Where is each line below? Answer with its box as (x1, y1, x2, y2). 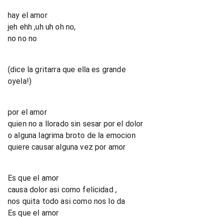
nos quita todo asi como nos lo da (8, 196, 125, 206)
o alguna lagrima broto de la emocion (8, 130, 136, 140)
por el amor (8, 107, 47, 117)
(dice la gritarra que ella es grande (8, 64, 126, 74)
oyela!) (8, 76, 32, 86)
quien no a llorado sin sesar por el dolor (8, 119, 143, 128)
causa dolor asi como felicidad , (8, 185, 117, 194)
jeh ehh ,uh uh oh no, (8, 22, 76, 31)
